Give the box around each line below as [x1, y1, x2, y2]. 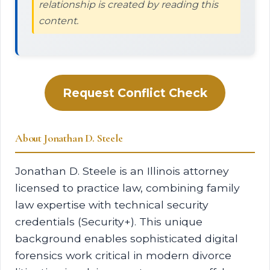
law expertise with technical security [15, 198, 209, 211]
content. [39, 15, 78, 27]
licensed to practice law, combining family [15, 181, 240, 194]
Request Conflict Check [63, 86, 207, 100]
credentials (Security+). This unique [15, 215, 202, 228]
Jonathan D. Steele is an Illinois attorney [15, 165, 229, 177]
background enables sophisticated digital [15, 232, 238, 245]
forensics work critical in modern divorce [15, 249, 231, 262]
